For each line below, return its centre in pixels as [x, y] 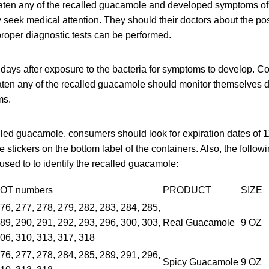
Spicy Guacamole [201, 262]
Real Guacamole [199, 222]
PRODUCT [187, 190]
